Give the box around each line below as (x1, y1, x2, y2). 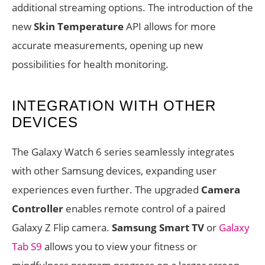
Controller (12, 202, 63, 216)
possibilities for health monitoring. (12, 57, 169, 72)
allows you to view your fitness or (42, 240, 197, 254)
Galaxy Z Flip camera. (12, 221, 112, 235)
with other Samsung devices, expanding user (12, 164, 216, 178)
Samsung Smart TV (112, 221, 204, 235)
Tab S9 (12, 240, 42, 254)
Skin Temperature (34, 20, 124, 34)
